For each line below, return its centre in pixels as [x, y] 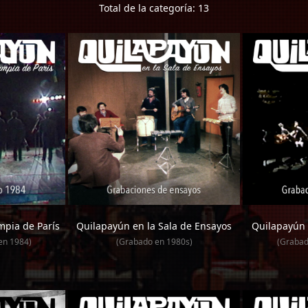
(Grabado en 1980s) [154, 242]
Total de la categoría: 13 [154, 8]
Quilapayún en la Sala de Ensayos [154, 226]
